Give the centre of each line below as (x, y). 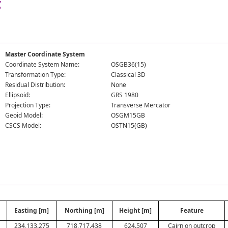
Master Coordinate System (45, 54)
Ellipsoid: (18, 95)
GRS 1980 (125, 95)
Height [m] (135, 210)
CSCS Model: (23, 125)
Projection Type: (28, 105)
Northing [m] (84, 210)
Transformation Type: (36, 75)
